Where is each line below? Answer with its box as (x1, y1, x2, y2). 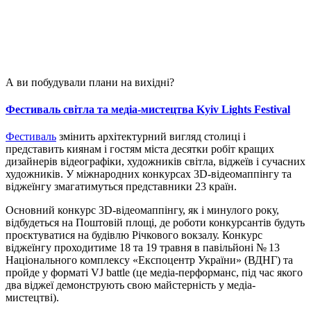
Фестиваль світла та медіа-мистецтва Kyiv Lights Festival (6, 103, 290, 116)
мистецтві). (6, 292, 59, 304)
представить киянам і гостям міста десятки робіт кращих (6, 143, 274, 155)
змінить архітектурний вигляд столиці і (56, 131, 246, 143)
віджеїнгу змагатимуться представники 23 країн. (6, 180, 237, 193)
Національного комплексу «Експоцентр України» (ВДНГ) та (6, 254, 293, 267)
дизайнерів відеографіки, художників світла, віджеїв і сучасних (6, 155, 305, 168)
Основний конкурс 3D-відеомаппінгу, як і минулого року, (6, 204, 279, 217)
